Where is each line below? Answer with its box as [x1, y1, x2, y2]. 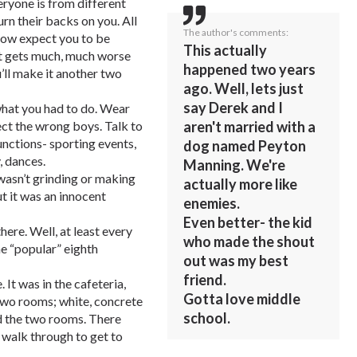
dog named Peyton [183, 136, 307, 155]
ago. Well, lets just [183, 79, 304, 97]
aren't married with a [183, 117, 316, 135]
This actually [183, 41, 268, 59]
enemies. [183, 194, 241, 212]
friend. [183, 270, 227, 288]
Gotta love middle [183, 289, 301, 308]
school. [183, 308, 231, 327]
